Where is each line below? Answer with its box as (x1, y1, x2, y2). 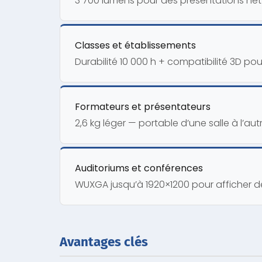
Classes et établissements (75, 38, 196, 52)
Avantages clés (60, 233, 148, 250)
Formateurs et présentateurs (75, 99, 211, 113)
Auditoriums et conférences (75, 161, 203, 175)
